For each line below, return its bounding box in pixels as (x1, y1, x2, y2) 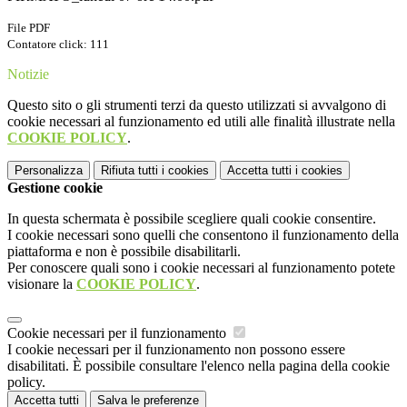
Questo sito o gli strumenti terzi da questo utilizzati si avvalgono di (7, 97, 386, 114)
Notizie (7, 66, 49, 83)
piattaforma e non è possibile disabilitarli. (7, 243, 241, 260)
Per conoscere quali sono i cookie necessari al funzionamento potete (7, 260, 395, 276)
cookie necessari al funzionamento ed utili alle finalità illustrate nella (7, 114, 395, 130)
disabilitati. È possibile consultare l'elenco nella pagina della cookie (7, 358, 390, 374)
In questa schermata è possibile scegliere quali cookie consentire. (7, 211, 376, 227)
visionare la (7, 276, 76, 293)
